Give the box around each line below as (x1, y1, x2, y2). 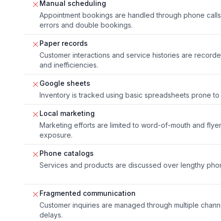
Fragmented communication (39, 188, 136, 197)
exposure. (39, 130, 73, 139)
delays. (39, 210, 63, 219)
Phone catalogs (39, 148, 94, 157)
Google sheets (39, 78, 90, 87)
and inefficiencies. (39, 60, 98, 69)
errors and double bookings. (39, 20, 133, 29)
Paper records (39, 38, 88, 47)
